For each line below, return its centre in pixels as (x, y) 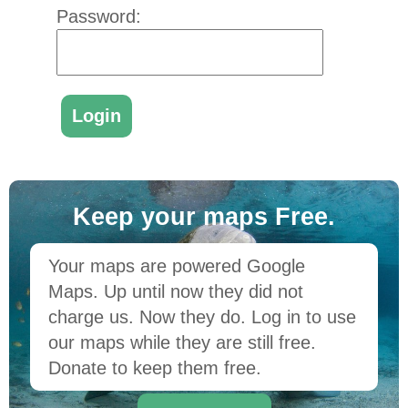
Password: (98, 16)
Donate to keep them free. (154, 368)
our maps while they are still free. (182, 342)
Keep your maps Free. (204, 216)
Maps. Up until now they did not (175, 291)
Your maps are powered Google (176, 266)
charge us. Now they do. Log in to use (202, 317)
